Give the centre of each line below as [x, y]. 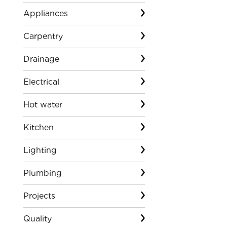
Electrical [41, 82]
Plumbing [42, 173]
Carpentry [43, 36]
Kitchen [38, 127]
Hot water [43, 105]
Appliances [45, 13]
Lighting [40, 150]
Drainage [41, 59]
